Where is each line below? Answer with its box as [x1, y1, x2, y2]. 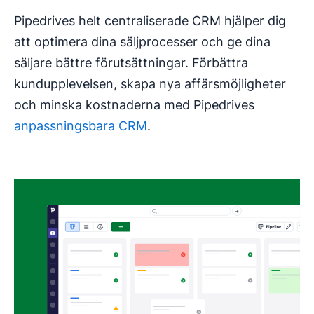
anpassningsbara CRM [14, 118, 147, 133]
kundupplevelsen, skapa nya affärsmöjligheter [14, 76, 286, 91]
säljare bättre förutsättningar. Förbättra [14, 55, 248, 70]
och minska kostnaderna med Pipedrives [14, 97, 254, 112]
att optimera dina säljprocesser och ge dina [14, 34, 271, 49]
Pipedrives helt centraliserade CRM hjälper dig [14, 13, 286, 28]
